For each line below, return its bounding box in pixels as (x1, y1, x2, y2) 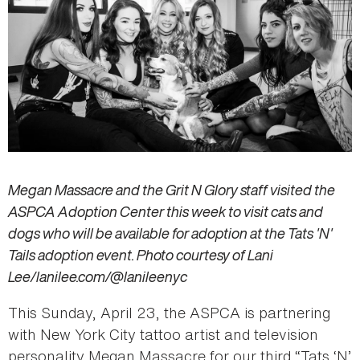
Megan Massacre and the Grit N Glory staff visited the (8, 178, 335, 200)
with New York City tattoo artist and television (8, 323, 318, 345)
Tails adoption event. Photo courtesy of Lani (8, 243, 273, 265)
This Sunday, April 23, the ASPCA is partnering (8, 301, 330, 323)
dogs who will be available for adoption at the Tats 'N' (8, 222, 333, 243)
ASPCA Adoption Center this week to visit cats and (8, 200, 323, 222)
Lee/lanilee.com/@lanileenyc (8, 265, 187, 287)
